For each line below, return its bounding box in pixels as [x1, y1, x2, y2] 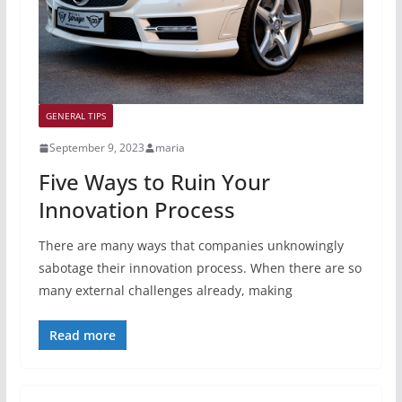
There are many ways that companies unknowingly [38, 237, 344, 255]
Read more [48, 327, 116, 345]
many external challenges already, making [38, 282, 293, 300]
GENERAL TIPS [45, 109, 106, 123]
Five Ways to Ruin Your [38, 167, 270, 197]
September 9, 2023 [48, 140, 144, 156]
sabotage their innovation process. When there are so [38, 259, 362, 277]
